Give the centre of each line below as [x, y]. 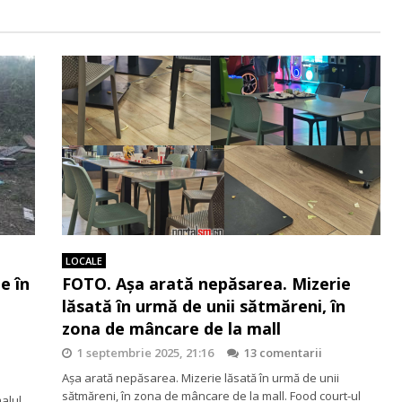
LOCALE [84, 260]
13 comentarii [283, 352]
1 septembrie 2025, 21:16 [145, 352]
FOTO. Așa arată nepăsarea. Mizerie [206, 283]
